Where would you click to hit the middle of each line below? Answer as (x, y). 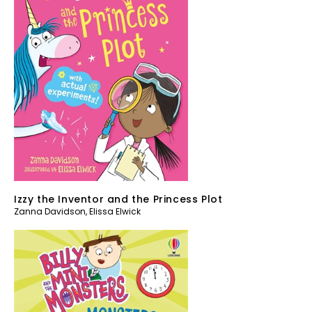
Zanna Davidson (50, 211)
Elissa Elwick (115, 211)
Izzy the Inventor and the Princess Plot (118, 199)
